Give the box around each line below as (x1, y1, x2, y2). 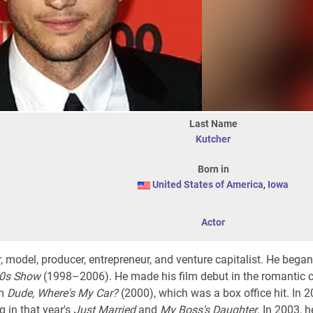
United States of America (152, 179, 263, 190)
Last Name (189, 118, 238, 129)
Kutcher (196, 133, 231, 145)
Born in (197, 163, 229, 175)
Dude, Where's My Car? (7, 286, 118, 300)
